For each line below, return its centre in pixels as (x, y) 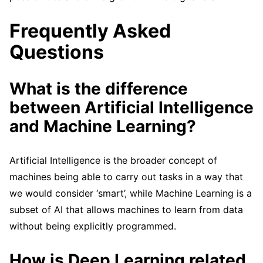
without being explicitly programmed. (93, 226)
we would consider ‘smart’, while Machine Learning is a (131, 193)
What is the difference (99, 88)
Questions (57, 52)
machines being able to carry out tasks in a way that (126, 176)
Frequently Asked (90, 31)
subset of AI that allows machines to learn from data (126, 209)
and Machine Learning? (103, 126)
